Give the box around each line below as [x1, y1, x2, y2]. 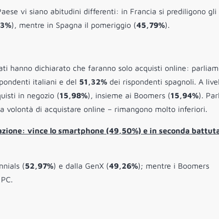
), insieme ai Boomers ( [88, 91, 171, 100]
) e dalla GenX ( [53, 161, 109, 171]
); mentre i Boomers [138, 161, 209, 171]
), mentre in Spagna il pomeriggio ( [11, 21, 136, 30]
